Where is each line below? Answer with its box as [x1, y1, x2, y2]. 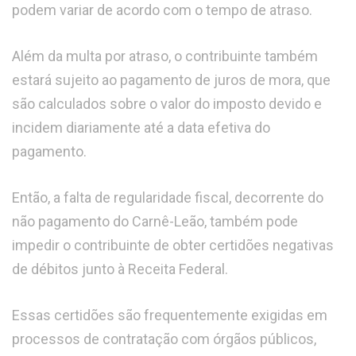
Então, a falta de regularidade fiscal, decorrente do [12, 189, 323, 207]
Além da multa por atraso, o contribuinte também [12, 48, 318, 65]
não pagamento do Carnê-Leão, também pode [12, 213, 298, 230]
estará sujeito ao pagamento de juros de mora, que [12, 72, 331, 89]
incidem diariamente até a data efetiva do [12, 119, 270, 137]
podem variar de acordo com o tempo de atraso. [12, 2, 312, 19]
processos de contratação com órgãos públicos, [12, 331, 316, 348]
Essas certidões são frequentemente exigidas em [12, 307, 327, 324]
